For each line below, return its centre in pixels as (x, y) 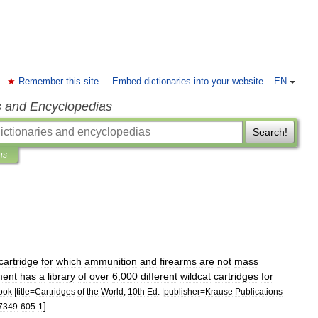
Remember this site (59, 82)
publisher (182, 291)
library (61, 276)
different (159, 276)
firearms (178, 261)
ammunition (111, 261)
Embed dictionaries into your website (188, 82)
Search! (270, 132)
